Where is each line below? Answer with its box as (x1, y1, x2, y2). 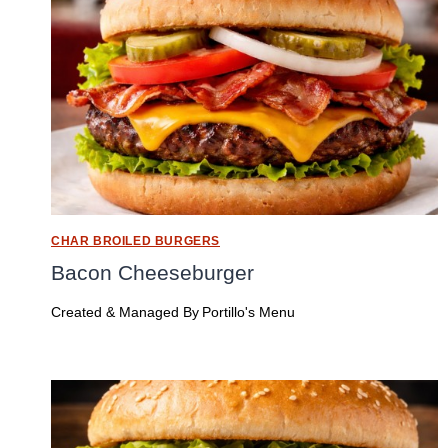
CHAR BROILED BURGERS (51, 234, 220, 249)
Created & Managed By (51, 304, 199, 320)
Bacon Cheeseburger (51, 261, 254, 285)
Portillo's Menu (202, 304, 296, 320)
